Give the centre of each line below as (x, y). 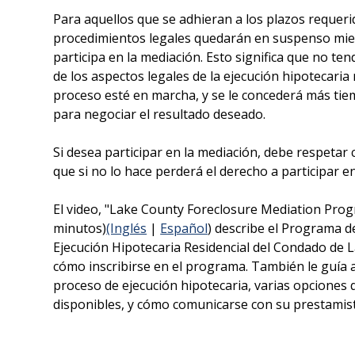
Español (184, 228)
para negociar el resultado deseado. (160, 114)
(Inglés (127, 228)
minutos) (80, 228)
